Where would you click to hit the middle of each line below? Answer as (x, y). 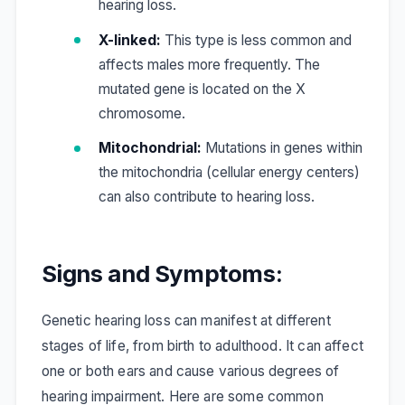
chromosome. (142, 113)
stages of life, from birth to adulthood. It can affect (202, 345)
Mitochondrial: (151, 148)
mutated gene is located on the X (202, 89)
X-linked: (130, 40)
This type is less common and (257, 40)
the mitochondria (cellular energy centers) (230, 173)
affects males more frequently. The (210, 64)
